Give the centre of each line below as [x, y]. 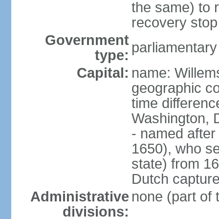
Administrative [79, 197]
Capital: [103, 73]
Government [87, 40]
